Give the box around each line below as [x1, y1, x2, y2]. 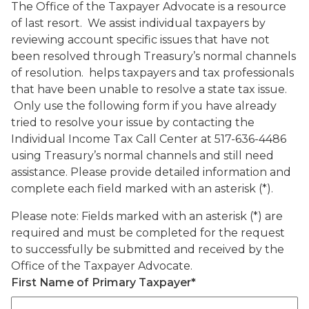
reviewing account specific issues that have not [11, 33, 270, 46]
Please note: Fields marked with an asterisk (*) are [11, 210, 283, 223]
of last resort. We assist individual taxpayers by [11, 17, 266, 30]
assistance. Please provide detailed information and [11, 166, 291, 179]
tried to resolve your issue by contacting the [11, 116, 255, 129]
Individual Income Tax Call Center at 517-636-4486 [11, 132, 286, 146]
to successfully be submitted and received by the [11, 243, 284, 256]
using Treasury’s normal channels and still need [11, 149, 274, 162]
